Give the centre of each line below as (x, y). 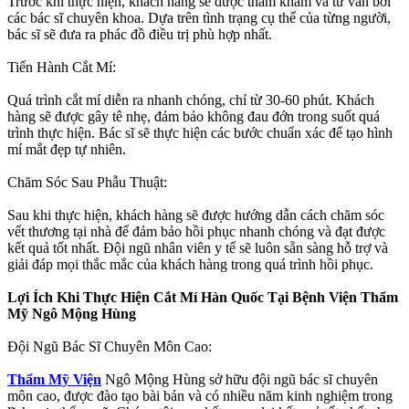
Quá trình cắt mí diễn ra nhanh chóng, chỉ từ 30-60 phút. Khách (191, 100)
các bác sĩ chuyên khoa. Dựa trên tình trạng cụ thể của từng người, (199, 18)
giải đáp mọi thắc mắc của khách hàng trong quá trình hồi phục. (190, 265)
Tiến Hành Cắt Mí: (62, 68)
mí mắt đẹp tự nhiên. (67, 150)
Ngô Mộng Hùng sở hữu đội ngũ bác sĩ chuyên (240, 380)
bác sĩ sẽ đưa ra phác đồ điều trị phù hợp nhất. (140, 35)
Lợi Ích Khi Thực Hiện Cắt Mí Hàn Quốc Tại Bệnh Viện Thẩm (203, 298)
